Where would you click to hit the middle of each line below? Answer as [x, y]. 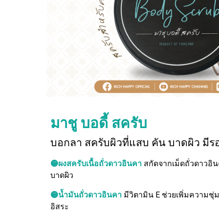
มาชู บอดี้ [79, 123]
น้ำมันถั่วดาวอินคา [90, 195]
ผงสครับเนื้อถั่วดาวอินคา [100, 164]
